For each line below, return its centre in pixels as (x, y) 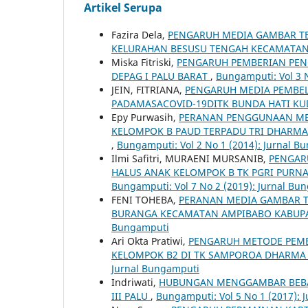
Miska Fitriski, (144, 62)
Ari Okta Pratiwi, (150, 241)
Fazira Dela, (140, 34)
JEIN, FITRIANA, (148, 89)
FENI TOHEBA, (145, 199)
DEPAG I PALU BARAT (161, 76)
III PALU (131, 296)
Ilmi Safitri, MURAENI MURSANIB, (190, 158)
